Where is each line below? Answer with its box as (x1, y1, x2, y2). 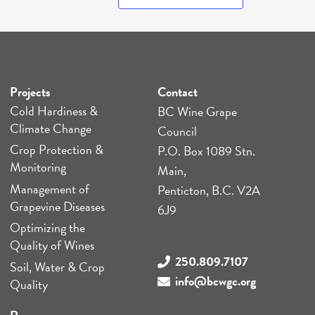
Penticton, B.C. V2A (157, 181, 261, 200)
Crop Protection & (9, 140, 103, 160)
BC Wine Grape (157, 102, 238, 122)
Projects (9, 82, 51, 102)
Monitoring (9, 157, 66, 177)
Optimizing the (9, 218, 85, 238)
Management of (9, 179, 89, 198)
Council (157, 122, 198, 141)
